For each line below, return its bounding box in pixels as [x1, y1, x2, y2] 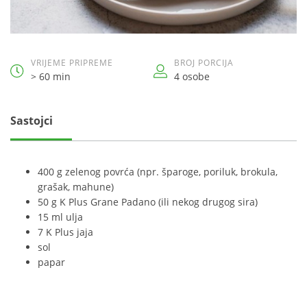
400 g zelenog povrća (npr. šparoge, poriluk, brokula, [38, 165, 278, 178]
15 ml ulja [38, 210, 83, 223]
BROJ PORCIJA [174, 57, 234, 69]
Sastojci [10, 113, 53, 128]
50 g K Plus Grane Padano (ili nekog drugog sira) [38, 195, 258, 208]
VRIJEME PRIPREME [31, 57, 113, 69]
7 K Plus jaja [38, 225, 93, 238]
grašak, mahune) [38, 180, 114, 193]
